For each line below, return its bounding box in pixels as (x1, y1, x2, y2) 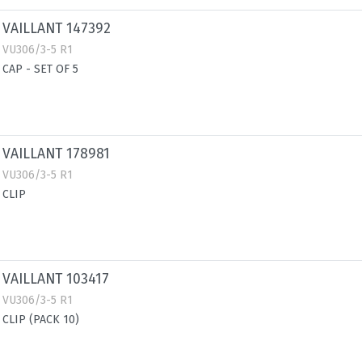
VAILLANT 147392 (2, 20, 111, 37)
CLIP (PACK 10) (2, 313, 79, 326)
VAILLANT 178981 (2, 145, 110, 162)
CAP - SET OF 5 (2, 62, 78, 76)
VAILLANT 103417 (2, 271, 109, 288)
